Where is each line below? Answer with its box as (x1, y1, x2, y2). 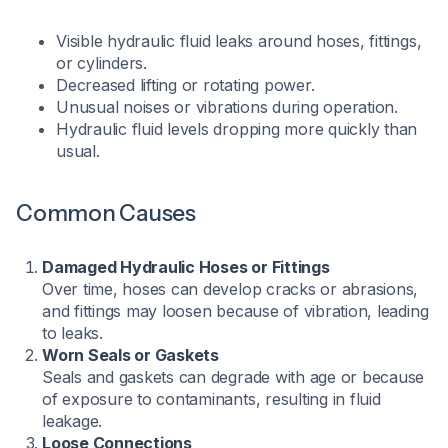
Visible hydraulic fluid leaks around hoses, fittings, (56, 31, 422, 51)
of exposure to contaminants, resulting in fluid (42, 389, 381, 409)
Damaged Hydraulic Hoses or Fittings (42, 257, 330, 277)
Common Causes (16, 199, 196, 227)
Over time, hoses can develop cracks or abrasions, (42, 279, 419, 299)
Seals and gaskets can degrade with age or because (42, 367, 425, 387)
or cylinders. (56, 53, 147, 73)
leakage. (42, 411, 103, 431)
